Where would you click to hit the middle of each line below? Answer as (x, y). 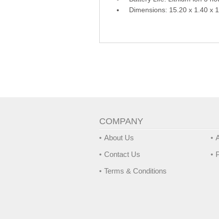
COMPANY (121, 121)
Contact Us (122, 154)
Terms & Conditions (135, 171)
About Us (119, 138)
